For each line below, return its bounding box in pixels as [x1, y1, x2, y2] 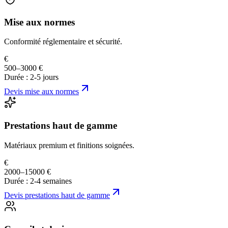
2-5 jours [30, 73, 59, 82]
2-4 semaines [30, 176, 72, 185]
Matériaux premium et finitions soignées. [4, 140, 134, 150]
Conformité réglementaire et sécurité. [4, 37, 122, 46]
